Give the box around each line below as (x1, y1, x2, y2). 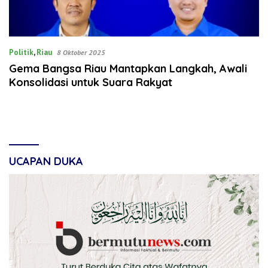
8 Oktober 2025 (57, 47, 105, 57)
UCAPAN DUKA (9, 154, 83, 168)
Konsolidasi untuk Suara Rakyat (9, 75, 172, 89)
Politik (9, 47, 33, 57)
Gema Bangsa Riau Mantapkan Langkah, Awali (9, 61, 247, 75)
